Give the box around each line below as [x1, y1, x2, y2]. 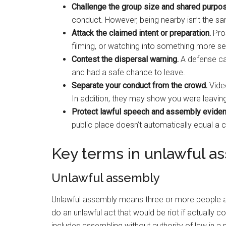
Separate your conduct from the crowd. [72, 81, 207, 90]
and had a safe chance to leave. [72, 68, 185, 77]
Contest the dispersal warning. [72, 54, 179, 64]
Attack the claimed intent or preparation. [72, 28, 211, 38]
